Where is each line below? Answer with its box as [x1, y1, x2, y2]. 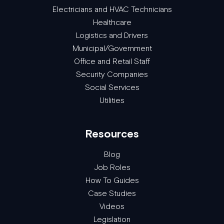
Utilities [99, 95, 124, 105]
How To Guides [85, 175, 139, 185]
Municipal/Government [72, 43, 152, 53]
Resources [85, 127, 139, 140]
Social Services [84, 82, 139, 92]
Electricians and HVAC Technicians [52, 4, 172, 14]
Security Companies [76, 69, 148, 79]
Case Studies [88, 188, 136, 198]
